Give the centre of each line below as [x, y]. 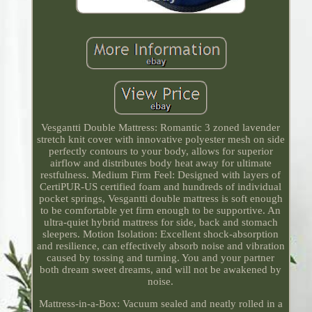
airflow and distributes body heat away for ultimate [161, 163]
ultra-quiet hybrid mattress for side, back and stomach [161, 223]
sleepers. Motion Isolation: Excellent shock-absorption [161, 234]
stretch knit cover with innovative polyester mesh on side [161, 140]
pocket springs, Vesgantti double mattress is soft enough [161, 199]
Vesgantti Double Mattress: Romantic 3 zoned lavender [161, 128]
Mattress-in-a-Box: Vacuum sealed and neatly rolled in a [161, 304]
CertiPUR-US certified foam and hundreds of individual [161, 187]
